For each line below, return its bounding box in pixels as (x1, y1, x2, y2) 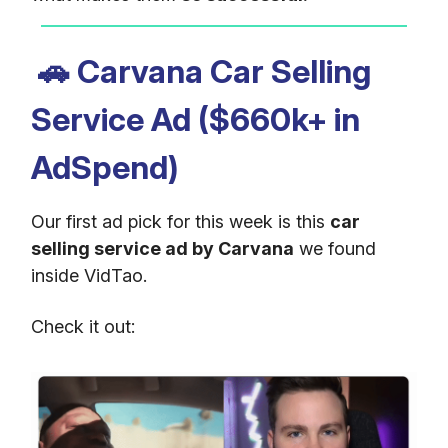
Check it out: (31, 315, 135, 337)
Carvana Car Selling (70, 51, 371, 91)
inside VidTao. (31, 264, 147, 286)
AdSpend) (31, 147, 179, 187)
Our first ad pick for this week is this (31, 210, 330, 232)
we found (294, 237, 376, 259)
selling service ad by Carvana (31, 237, 294, 259)
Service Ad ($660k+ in (31, 99, 360, 139)
